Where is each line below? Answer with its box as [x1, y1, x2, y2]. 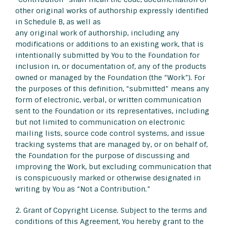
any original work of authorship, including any [15, 28, 179, 38]
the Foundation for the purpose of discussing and [15, 151, 190, 161]
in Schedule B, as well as [15, 17, 101, 27]
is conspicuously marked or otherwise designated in [15, 173, 201, 183]
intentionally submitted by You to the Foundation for [15, 51, 200, 60]
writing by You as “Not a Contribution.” [15, 184, 150, 194]
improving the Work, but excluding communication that [15, 162, 211, 172]
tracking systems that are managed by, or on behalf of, [15, 140, 208, 149]
